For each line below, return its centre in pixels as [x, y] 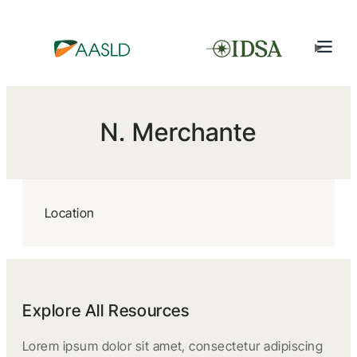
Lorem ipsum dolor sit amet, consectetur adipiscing [173, 346]
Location [70, 213]
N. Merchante [178, 132]
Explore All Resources [106, 310]
